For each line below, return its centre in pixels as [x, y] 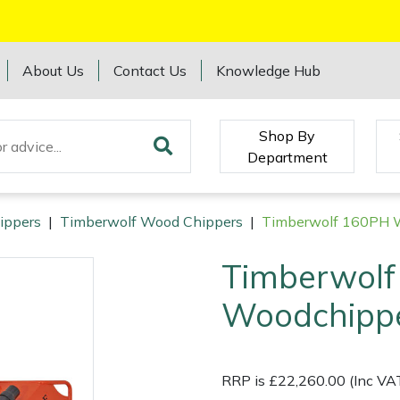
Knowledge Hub [269, 71]
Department [287, 157]
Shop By [287, 135]
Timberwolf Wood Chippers [151, 222]
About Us [54, 71]
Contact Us [150, 71]
